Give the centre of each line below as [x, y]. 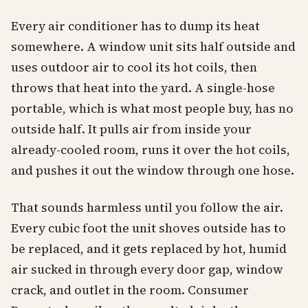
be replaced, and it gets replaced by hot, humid [149, 249]
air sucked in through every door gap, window [147, 269]
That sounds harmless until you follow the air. [147, 208]
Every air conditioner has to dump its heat [135, 26]
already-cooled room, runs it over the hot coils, [151, 150]
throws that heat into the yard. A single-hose [143, 88]
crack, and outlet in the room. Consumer [130, 290]
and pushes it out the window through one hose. [153, 170]
